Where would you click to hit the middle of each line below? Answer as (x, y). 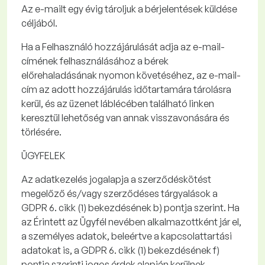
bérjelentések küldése (190, 9)
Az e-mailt (45, 9)
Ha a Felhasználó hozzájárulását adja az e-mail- (123, 47)
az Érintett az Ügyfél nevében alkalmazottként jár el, (131, 222)
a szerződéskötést (171, 179)
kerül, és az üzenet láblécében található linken (118, 104)
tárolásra (211, 89)
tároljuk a (123, 9)
